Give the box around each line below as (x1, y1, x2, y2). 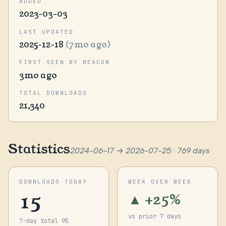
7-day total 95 (19, 216, 69, 225)
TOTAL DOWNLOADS (19, 89, 88, 97)
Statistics (8, 140, 70, 158)
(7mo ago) (65, 38, 111, 51)
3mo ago (19, 69, 58, 81)
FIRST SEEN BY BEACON (19, 59, 110, 66)
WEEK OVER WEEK (128, 178, 192, 185)
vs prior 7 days (128, 211, 181, 220)
